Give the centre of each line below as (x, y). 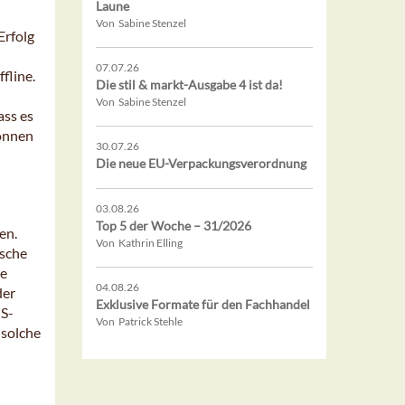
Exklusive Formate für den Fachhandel (203, 305)
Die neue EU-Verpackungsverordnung (201, 164)
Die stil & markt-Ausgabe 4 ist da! (189, 85)
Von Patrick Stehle (139, 322)
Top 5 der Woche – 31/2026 (174, 226)
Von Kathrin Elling (139, 243)
